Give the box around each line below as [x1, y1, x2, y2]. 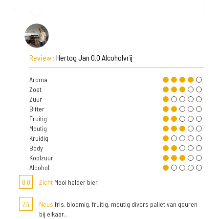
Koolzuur [29, 153, 53, 162]
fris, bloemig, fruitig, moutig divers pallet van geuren [53, 200, 197, 208]
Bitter [29, 105, 44, 113]
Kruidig [29, 134, 48, 142]
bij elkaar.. [39, 210, 67, 218]
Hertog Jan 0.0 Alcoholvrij [56, 53, 132, 62]
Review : [29, 53, 56, 62]
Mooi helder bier [53, 178, 98, 186]
